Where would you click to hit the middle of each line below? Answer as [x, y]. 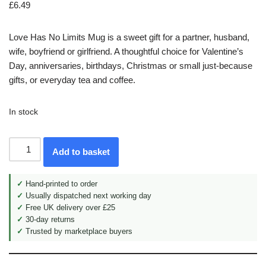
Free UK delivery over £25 [69, 208]
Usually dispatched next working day [87, 196]
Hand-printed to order [60, 184]
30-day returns [49, 220]
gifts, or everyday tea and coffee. [72, 80]
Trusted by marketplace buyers [78, 232]
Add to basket [81, 152]
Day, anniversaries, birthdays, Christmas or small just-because [131, 66]
